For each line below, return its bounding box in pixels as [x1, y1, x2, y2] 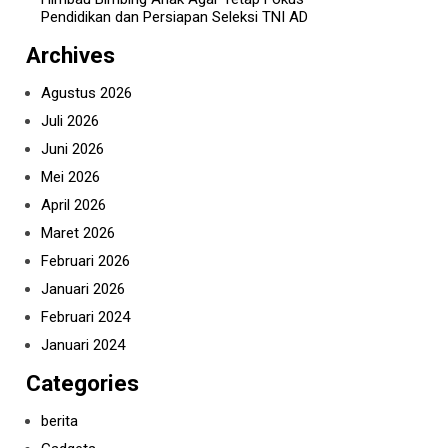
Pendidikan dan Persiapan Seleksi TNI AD [41, 8, 308, 27]
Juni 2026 [41, 140, 104, 159]
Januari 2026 [41, 280, 125, 299]
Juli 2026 [41, 112, 99, 131]
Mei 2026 [41, 168, 100, 187]
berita [41, 412, 78, 431]
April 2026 [41, 196, 106, 215]
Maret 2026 [41, 224, 115, 243]
